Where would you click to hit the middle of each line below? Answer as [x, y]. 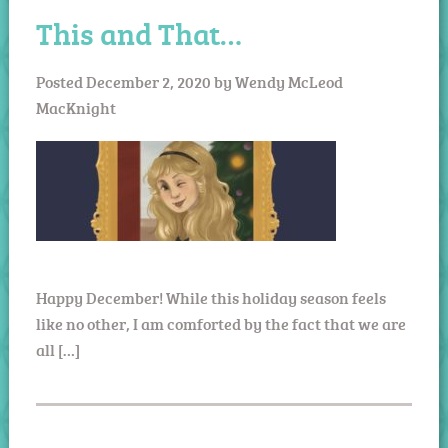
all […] [57, 349]
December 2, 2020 [148, 81]
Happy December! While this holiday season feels [210, 297]
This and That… [138, 33]
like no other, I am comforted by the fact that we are [220, 323]
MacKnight [75, 107]
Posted [60, 81]
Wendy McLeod [288, 81]
